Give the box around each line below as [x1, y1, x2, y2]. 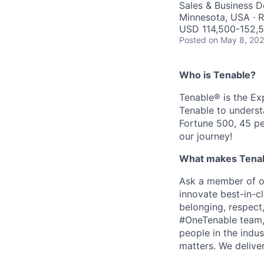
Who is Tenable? [179, 69, 256, 81]
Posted [179, 35, 206, 45]
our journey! [179, 130, 232, 142]
